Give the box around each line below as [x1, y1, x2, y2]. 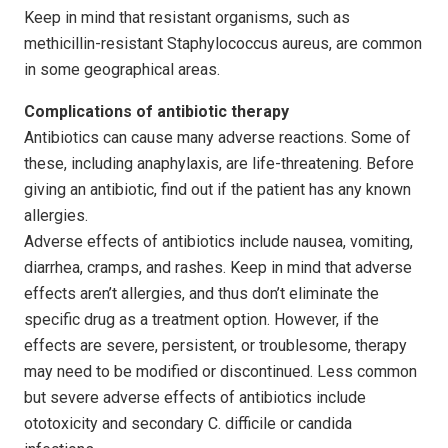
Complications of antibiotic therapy [24, 101, 289, 121]
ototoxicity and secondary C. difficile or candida [24, 413, 352, 433]
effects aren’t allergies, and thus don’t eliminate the [24, 283, 379, 303]
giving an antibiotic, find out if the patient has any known [24, 179, 411, 199]
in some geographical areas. [24, 59, 220, 79]
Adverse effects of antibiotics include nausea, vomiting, [24, 231, 413, 251]
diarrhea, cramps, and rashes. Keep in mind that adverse [24, 257, 412, 277]
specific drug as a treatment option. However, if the [24, 309, 379, 329]
